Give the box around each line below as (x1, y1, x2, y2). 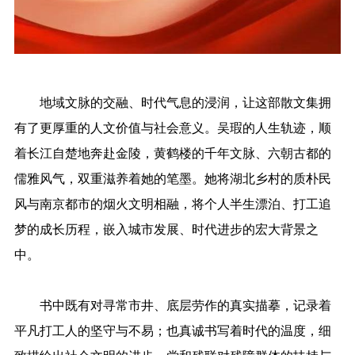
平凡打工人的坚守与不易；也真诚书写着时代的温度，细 (13, 321, 331, 339)
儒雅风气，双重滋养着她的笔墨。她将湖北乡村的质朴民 (13, 169, 331, 187)
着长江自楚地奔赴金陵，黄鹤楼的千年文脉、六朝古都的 (13, 143, 331, 162)
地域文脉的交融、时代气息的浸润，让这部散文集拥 (13, 93, 331, 111)
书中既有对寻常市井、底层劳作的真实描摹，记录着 (13, 296, 331, 314)
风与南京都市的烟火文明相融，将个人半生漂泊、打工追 (13, 194, 331, 212)
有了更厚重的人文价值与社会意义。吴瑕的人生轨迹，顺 (13, 118, 331, 136)
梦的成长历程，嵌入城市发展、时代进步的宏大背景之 (13, 219, 319, 238)
